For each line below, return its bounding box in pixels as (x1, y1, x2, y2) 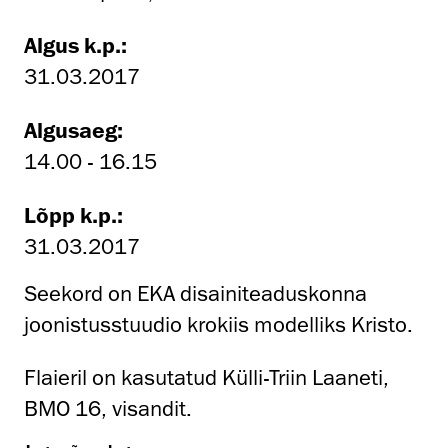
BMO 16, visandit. (24, 395, 192, 423)
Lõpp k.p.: (24, 202, 123, 228)
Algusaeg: (24, 117, 123, 143)
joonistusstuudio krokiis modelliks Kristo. (24, 311, 413, 339)
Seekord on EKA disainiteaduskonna (24, 280, 367, 308)
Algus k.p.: (24, 32, 127, 58)
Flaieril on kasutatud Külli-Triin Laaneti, (24, 364, 389, 392)
